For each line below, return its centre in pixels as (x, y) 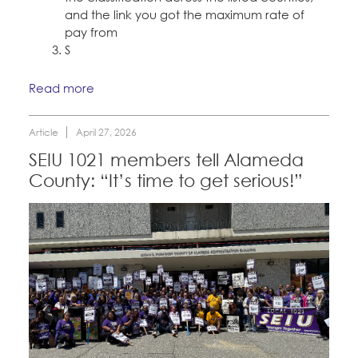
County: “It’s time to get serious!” (166, 180)
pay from (93, 32)
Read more (62, 88)
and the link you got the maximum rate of (185, 15)
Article (44, 132)
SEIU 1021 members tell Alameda (166, 159)
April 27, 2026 (106, 132)
